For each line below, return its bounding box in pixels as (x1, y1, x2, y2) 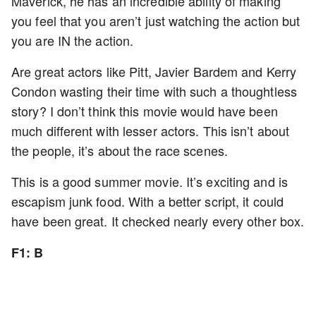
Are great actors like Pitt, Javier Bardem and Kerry (11, 62, 297, 80)
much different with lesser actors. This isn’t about (11, 121, 290, 140)
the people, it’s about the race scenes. (11, 141, 228, 159)
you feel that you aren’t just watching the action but (11, 11, 300, 30)
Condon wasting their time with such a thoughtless (11, 82, 297, 100)
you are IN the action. (11, 31, 134, 49)
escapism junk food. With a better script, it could (11, 192, 284, 210)
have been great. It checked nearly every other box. (11, 212, 305, 230)
